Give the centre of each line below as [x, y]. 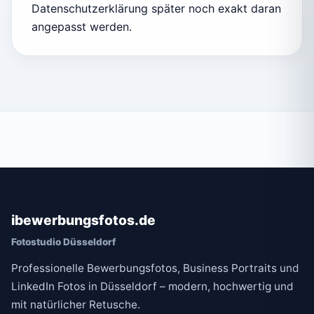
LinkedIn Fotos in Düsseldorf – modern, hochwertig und [152, 287]
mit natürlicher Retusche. [76, 305]
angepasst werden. [82, 27]
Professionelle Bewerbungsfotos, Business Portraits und [155, 268]
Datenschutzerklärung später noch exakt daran [156, 9]
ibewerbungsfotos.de [83, 220]
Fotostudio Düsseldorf [63, 242]
